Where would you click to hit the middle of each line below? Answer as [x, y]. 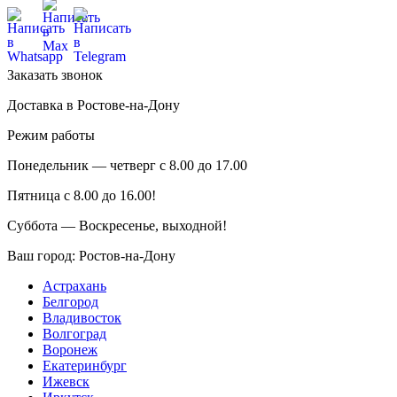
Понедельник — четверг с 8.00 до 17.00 [127, 165]
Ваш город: [43, 256]
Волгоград [74, 334]
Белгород [70, 302]
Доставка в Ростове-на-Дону [93, 105]
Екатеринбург [85, 366]
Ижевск [66, 381]
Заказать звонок [55, 75]
